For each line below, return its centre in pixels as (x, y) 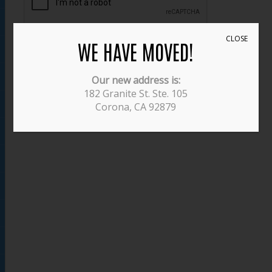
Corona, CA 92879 (136, 107)
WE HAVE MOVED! (136, 51)
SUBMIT (65, 53)
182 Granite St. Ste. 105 (136, 93)
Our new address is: (136, 80)
